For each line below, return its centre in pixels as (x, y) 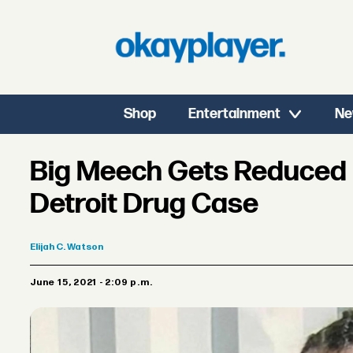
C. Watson (80, 247)
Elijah (43, 247)
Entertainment (235, 114)
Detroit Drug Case (145, 205)
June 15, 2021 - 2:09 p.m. (94, 283)
